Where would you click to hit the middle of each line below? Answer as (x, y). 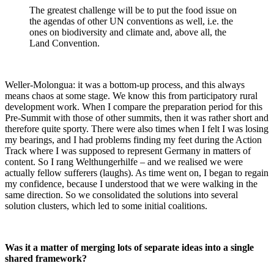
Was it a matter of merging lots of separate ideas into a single (129, 247)
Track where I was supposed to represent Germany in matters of (128, 150)
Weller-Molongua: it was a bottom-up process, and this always (125, 84)
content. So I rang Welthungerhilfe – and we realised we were (124, 161)
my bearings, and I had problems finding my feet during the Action (133, 139)
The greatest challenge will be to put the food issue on (133, 10)
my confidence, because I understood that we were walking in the (131, 183)
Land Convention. (65, 43)
